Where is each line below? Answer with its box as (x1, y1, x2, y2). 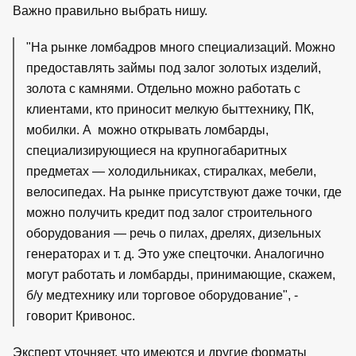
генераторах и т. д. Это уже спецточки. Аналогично (26, 246, 324, 261)
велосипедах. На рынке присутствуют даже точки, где (26, 184, 342, 199)
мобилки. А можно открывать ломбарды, (26, 122, 269, 137)
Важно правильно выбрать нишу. (13, 3, 207, 17)
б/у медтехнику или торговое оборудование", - (26, 288, 298, 302)
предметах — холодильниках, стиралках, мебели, (26, 164, 316, 178)
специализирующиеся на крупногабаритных (26, 143, 287, 157)
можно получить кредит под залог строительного (26, 205, 312, 219)
